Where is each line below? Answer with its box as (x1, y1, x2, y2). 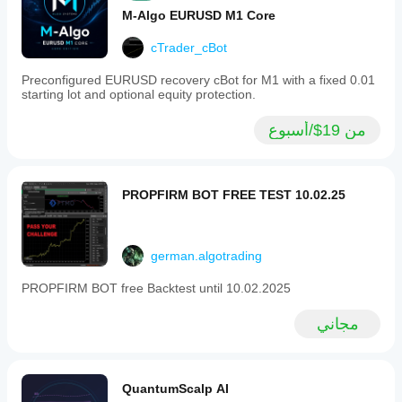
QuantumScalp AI (122, 381, 229, 396)
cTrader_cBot (151, 40, 227, 55)
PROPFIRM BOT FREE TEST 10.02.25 (122, 188, 345, 202)
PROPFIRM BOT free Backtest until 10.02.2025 (22, 281, 291, 295)
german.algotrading (151, 249, 262, 263)
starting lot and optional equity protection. (22, 87, 256, 101)
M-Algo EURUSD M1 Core (122, 8, 275, 22)
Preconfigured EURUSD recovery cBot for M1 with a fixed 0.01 (22, 73, 375, 87)
